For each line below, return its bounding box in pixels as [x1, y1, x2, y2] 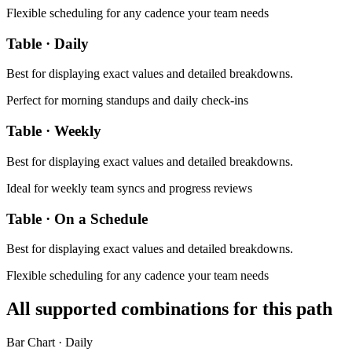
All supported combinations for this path [6, 299, 332, 320]
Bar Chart [6, 335, 55, 350]
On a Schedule [54, 210, 148, 227]
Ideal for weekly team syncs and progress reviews [6, 181, 252, 195]
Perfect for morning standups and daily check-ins [6, 93, 248, 108]
